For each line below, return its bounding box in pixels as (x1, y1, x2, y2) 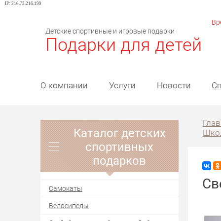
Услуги (109, 79, 136, 91)
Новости (156, 79, 191, 91)
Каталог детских (73, 124, 166, 141)
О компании (40, 79, 88, 91)
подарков (93, 152, 146, 168)
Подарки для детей (45, 32, 202, 56)
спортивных (85, 138, 153, 154)
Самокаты (49, 183, 82, 193)
